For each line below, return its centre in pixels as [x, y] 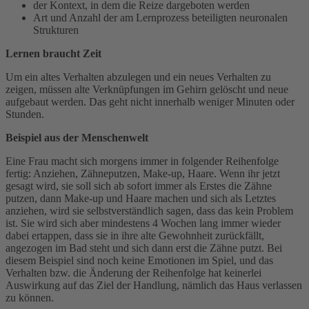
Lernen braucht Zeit [53, 53]
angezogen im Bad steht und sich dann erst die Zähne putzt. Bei [144, 248]
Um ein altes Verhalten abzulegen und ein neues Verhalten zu [138, 77]
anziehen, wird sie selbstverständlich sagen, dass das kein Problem [149, 210]
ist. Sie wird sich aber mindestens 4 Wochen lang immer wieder [143, 223]
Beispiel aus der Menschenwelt [77, 137]
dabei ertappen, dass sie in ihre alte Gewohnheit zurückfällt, [135, 235]
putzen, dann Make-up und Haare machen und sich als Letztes [141, 198]
